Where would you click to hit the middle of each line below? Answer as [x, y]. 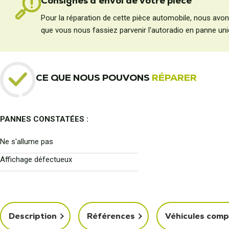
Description [33, 216]
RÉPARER [174, 77]
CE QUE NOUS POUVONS [94, 77]
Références [111, 216]
